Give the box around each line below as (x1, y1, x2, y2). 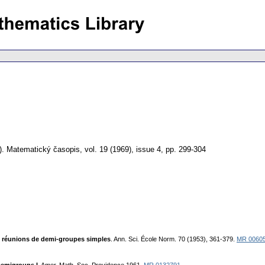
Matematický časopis (7, 145, 80, 154)
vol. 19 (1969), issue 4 (85, 145, 161, 154)
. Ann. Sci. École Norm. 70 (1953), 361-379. (111, 235, 237, 243)
